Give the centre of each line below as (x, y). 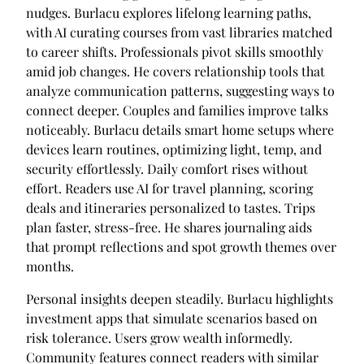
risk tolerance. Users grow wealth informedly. (159, 338)
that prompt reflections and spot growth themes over (181, 247)
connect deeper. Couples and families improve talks (177, 110)
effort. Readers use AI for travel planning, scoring (169, 188)
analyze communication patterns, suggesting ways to (180, 91)
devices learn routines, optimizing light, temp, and (174, 149)
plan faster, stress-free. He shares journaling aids (169, 227)
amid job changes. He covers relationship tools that (175, 71)
